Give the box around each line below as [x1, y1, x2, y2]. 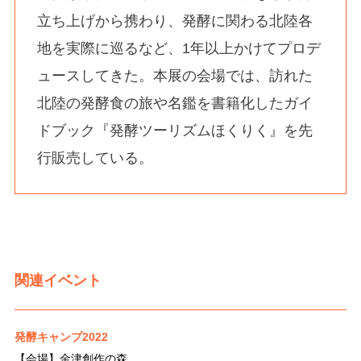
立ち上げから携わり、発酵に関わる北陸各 [36, 12, 313, 29]
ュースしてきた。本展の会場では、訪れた [36, 67, 313, 84]
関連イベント [14, 272, 102, 288]
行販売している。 [36, 149, 153, 166]
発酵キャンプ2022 [14, 330, 108, 344]
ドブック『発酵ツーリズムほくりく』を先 [36, 122, 313, 139]
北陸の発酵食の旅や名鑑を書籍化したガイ [36, 94, 313, 111]
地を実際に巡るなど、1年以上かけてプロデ [36, 39, 321, 56]
